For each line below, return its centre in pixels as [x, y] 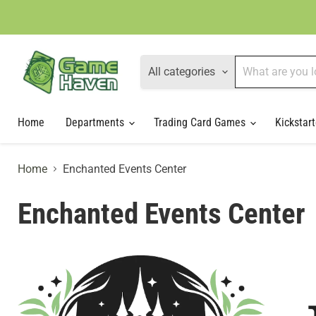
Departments [96, 122]
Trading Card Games [201, 122]
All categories [182, 71]
